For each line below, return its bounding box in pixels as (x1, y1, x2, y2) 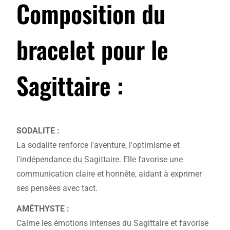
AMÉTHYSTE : (16, 204, 69, 214)
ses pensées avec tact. (16, 183, 98, 194)
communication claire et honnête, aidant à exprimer (16, 169, 202, 179)
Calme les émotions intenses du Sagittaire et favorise (16, 218, 208, 228)
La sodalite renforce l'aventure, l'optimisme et (16, 140, 180, 150)
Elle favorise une (123, 155, 183, 165)
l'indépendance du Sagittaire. (16, 155, 123, 165)
